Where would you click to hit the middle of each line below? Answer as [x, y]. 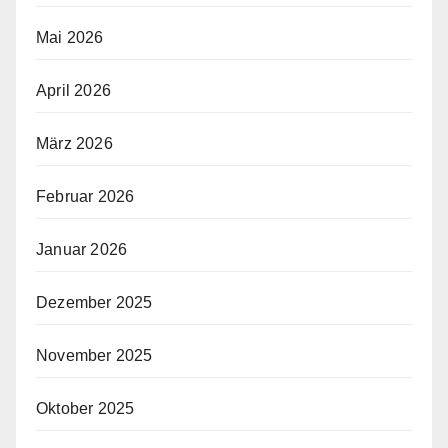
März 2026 [74, 143]
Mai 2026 [70, 37]
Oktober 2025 [85, 408]
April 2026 [73, 90]
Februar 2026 [85, 196]
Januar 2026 [82, 249]
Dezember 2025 [94, 302]
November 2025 [94, 355]
